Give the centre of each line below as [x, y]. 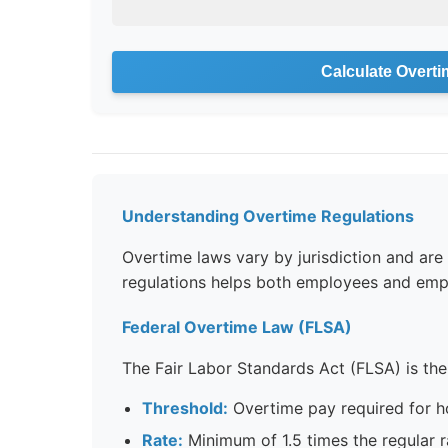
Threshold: [185, 407]
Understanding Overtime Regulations [268, 215]
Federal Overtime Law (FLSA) [237, 326]
